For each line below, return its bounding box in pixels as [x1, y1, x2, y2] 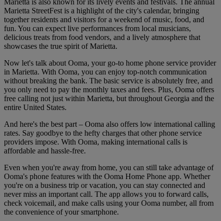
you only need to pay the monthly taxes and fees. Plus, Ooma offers [4, 85, 214, 94]
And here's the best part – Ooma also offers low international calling [4, 120, 215, 129]
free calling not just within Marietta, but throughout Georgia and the [4, 94, 214, 103]
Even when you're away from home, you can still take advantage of [4, 163, 214, 172]
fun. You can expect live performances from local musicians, [4, 24, 191, 33]
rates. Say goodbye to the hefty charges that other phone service [4, 129, 202, 138]
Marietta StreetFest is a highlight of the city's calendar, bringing [4, 6, 199, 15]
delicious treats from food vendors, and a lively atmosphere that [4, 33, 200, 42]
